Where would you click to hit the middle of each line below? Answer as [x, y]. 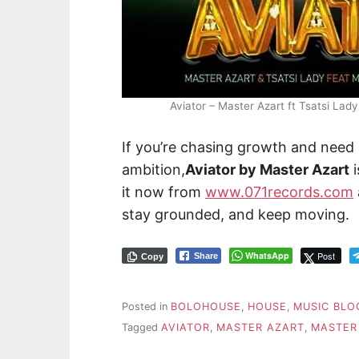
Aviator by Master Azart [267, 170]
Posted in [146, 306]
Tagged [141, 328]
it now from [163, 192]
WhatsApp [267, 256]
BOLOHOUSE [206, 306]
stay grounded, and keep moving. [236, 215]
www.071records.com [279, 192]
